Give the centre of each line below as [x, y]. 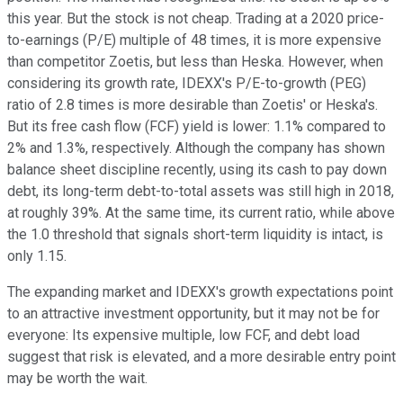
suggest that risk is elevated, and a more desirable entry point [201, 356]
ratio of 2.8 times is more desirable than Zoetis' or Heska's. [193, 104]
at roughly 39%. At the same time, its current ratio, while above [201, 212]
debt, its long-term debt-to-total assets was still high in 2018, [201, 191]
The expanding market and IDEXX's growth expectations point [200, 291]
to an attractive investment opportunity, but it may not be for [193, 313]
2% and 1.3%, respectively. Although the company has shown [196, 148]
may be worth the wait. [79, 378]
